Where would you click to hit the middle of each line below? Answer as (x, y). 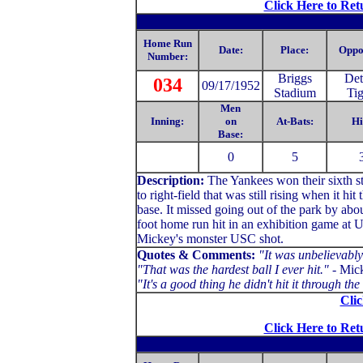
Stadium (295, 93)
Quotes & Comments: (198, 255)
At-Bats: (295, 121)
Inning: (167, 121)
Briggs (295, 78)
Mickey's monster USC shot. (210, 239)
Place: (295, 50)
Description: (172, 180)
